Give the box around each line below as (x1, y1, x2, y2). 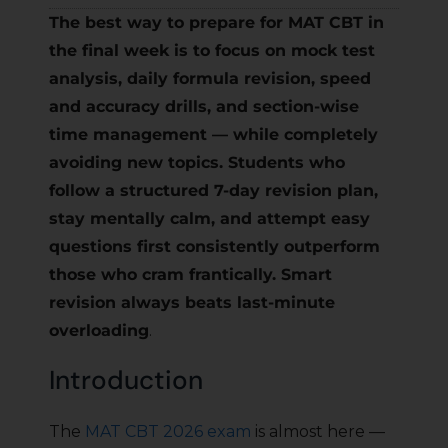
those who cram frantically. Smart (49, 265, 332, 285)
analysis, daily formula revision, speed (49, 69, 371, 89)
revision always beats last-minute (49, 293, 335, 313)
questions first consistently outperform (49, 237, 380, 257)
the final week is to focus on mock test (49, 41, 375, 61)
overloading (49, 321, 149, 341)
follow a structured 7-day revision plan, (49, 181, 378, 201)
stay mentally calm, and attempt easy (49, 209, 370, 229)
